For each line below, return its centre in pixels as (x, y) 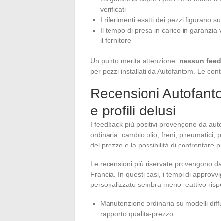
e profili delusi (133, 110)
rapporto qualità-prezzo (137, 213)
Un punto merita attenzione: (135, 60)
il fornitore (116, 40)
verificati (113, 9)
